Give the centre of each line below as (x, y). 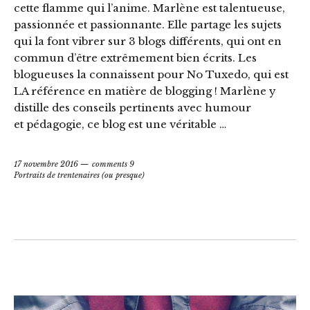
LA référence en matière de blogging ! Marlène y (145, 91)
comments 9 (113, 164)
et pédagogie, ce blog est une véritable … (120, 125)
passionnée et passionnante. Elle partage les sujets (148, 25)
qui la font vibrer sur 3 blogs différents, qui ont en (148, 42)
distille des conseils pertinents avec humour (133, 108)
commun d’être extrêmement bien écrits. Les (135, 58)
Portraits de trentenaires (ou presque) (79, 175)
